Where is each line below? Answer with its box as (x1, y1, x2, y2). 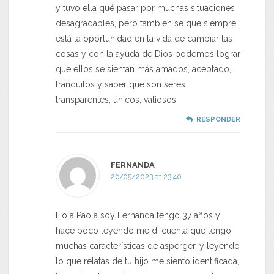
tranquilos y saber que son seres (56, 80, 185, 90)
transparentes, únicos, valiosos (56, 95, 176, 105)
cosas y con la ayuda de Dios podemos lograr (56, 49, 240, 59)
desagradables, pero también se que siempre (56, 18, 236, 29)
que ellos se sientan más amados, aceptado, (56, 64, 231, 75)
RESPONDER (196, 116, 240, 124)
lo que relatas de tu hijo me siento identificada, (56, 256, 239, 267)
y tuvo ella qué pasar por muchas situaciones (56, 3, 235, 13)
